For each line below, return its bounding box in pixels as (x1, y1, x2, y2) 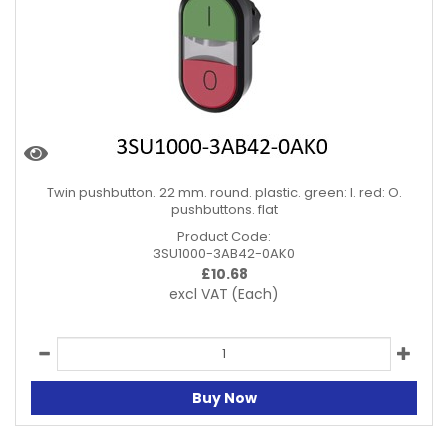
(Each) (231, 284, 279, 304)
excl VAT (169, 284, 228, 304)
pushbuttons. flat (170, 200, 278, 219)
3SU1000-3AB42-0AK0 (153, 244, 295, 263)
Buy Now (191, 387, 257, 408)
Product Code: (177, 227, 271, 246)
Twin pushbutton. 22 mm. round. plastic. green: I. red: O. (46, 183, 402, 202)
